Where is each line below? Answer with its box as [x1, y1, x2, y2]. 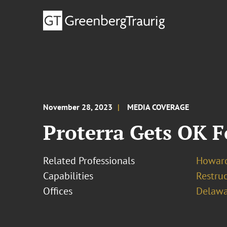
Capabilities [43, 169, 94, 182]
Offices [43, 184, 73, 198]
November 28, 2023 [43, 102, 113, 112]
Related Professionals [43, 154, 135, 167]
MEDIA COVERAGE [127, 102, 190, 112]
